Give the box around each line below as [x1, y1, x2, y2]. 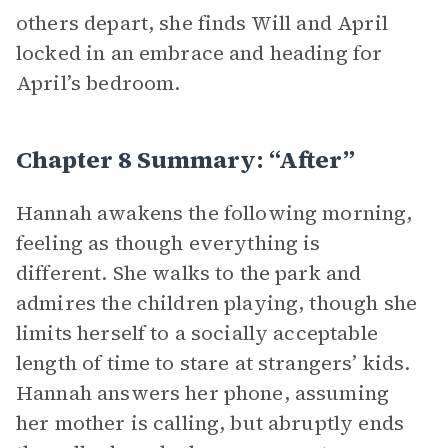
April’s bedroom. [16, 69, 181, 97]
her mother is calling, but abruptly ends [16, 409, 404, 437]
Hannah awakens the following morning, [16, 199, 413, 227]
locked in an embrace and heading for [16, 39, 383, 67]
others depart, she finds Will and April [16, 9, 388, 37]
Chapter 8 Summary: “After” [16, 143, 355, 176]
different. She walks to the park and [16, 259, 362, 287]
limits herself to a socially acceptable [16, 319, 378, 347]
